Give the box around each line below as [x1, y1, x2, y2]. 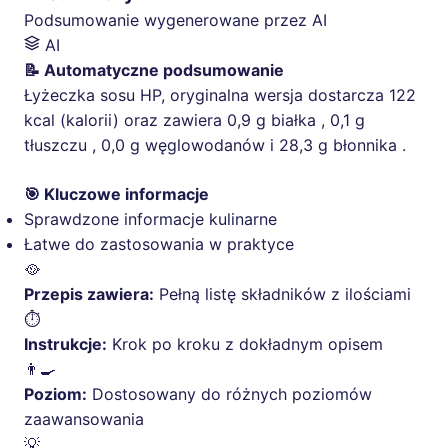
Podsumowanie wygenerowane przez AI [24, 10, 327, 31]
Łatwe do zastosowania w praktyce [24, 234, 294, 255]
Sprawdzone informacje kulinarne [24, 209, 277, 230]
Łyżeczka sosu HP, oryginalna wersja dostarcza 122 [24, 85, 416, 106]
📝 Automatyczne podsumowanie [24, 60, 284, 81]
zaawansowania [24, 409, 144, 430]
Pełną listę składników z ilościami [154, 284, 411, 305]
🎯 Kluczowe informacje [24, 184, 209, 205]
